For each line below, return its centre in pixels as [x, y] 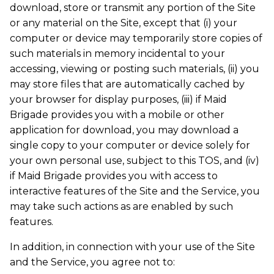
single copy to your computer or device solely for [130, 146]
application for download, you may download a [124, 130]
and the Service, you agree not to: [92, 262]
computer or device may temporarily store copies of [136, 39]
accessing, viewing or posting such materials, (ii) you [135, 69]
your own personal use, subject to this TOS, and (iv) [135, 161]
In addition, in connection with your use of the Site [132, 247]
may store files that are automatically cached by [127, 84]
